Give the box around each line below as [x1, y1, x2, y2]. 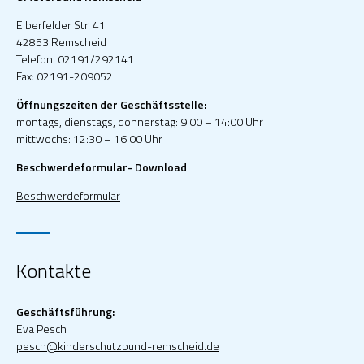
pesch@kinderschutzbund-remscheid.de [16, 336, 219, 354]
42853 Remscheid [16, 32, 106, 50]
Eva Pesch [16, 319, 67, 337]
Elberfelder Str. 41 [16, 15, 106, 33]
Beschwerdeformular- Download [16, 158, 187, 175]
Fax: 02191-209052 [16, 67, 113, 84]
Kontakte [16, 255, 91, 285]
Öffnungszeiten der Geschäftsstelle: [16, 95, 206, 113]
